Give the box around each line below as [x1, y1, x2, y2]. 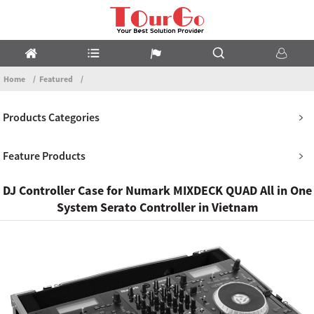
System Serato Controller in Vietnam [56, 198, 258, 215]
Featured [39, 73, 73, 84]
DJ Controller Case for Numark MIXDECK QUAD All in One [2, 182, 312, 198]
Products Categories [3, 109, 100, 124]
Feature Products [3, 148, 86, 163]
